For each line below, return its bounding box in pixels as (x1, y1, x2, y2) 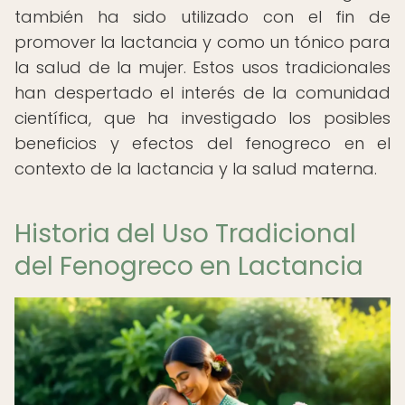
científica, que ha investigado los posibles (14, 107, 391, 129)
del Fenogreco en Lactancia (14, 249, 363, 284)
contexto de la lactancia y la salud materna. (14, 157, 377, 180)
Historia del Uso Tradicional (14, 216, 356, 251)
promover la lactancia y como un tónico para (14, 31, 391, 53)
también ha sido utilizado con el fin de (14, 5, 391, 28)
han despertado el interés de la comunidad (14, 81, 391, 104)
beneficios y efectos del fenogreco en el (14, 132, 391, 155)
